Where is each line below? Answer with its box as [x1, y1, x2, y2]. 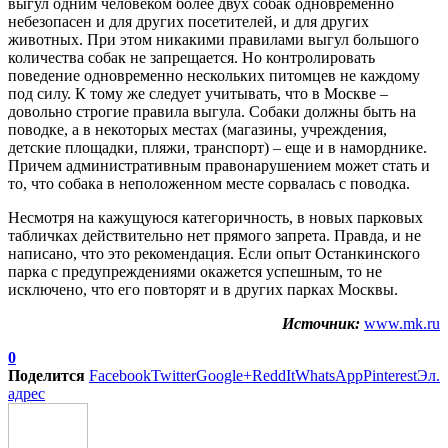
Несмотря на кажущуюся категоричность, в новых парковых [8, 208, 423, 226]
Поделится [8, 366, 85, 384]
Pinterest [363, 366, 417, 384]
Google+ [196, 366, 252, 384]
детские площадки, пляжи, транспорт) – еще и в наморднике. [8, 138, 427, 156]
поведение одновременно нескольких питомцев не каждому [8, 66, 420, 84]
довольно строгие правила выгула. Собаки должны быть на [8, 102, 416, 120]
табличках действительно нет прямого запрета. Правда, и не [8, 226, 421, 244]
